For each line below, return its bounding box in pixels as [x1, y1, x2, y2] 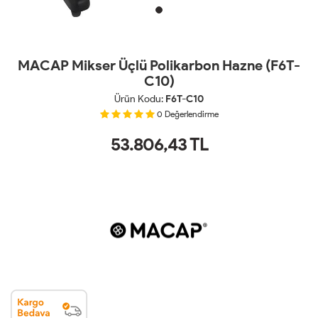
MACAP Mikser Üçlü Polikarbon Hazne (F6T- [18, 57, 300, 74]
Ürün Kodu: [114, 93, 165, 105]
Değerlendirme [164, 109, 219, 119]
